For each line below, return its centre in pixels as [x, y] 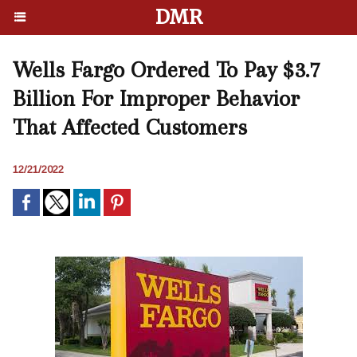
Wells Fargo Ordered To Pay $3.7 [167, 70]
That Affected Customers [130, 127]
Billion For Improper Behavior [156, 98]
